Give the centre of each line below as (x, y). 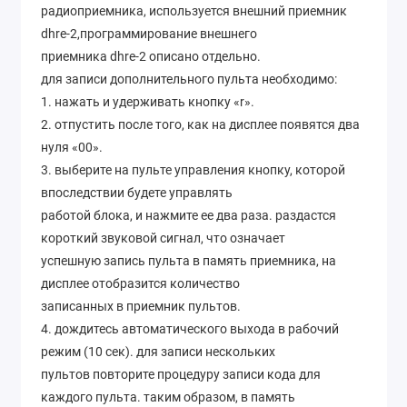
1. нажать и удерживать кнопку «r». (148, 102)
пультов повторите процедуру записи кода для (181, 375)
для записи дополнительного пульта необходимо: (189, 79)
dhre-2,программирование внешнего (149, 34)
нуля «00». (72, 148)
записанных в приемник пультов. (141, 307)
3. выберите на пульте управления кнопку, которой (193, 170)
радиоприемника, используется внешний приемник (194, 11)
